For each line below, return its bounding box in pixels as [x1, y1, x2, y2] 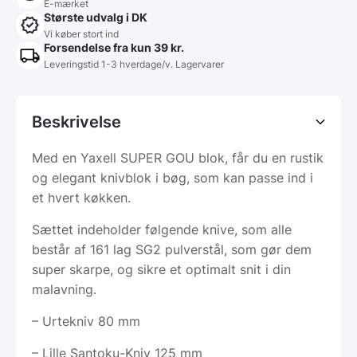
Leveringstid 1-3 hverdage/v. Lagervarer [44, 58, 224, 71]
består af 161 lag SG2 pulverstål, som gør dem [32, 241, 312, 258]
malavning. [32, 281, 96, 298]
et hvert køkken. [32, 190, 131, 206]
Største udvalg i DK [44, 10, 147, 25]
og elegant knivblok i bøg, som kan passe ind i [32, 170, 313, 186]
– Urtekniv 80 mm [32, 313, 140, 330]
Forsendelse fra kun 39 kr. [44, 41, 184, 55]
